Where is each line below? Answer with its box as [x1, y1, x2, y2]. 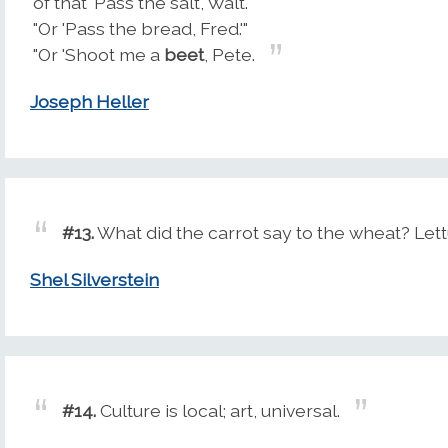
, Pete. [204, 44, 255, 66]
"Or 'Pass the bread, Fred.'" [33, 18, 248, 40]
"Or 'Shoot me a [33, 44, 164, 66]
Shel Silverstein [30, 269, 159, 291]
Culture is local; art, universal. [96, 400, 341, 422]
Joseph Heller [30, 91, 149, 113]
